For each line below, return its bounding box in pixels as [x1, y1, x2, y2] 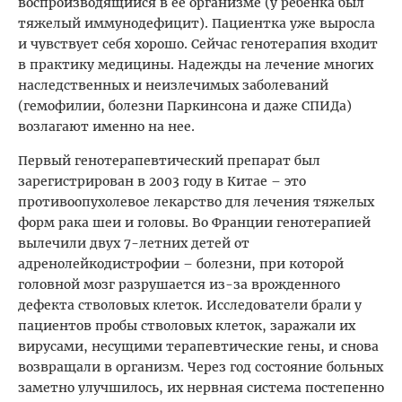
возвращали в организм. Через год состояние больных [18, 358, 383, 375]
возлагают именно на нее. [18, 118, 195, 135]
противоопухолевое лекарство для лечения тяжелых [18, 193, 374, 210]
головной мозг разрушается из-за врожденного [18, 275, 340, 293]
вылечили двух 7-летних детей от [18, 234, 249, 251]
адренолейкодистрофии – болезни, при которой [18, 255, 344, 272]
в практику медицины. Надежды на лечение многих [18, 56, 373, 73]
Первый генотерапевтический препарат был [18, 152, 320, 169]
